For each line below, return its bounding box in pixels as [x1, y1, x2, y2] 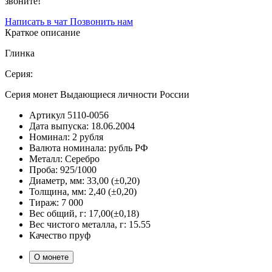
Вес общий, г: [29, 208, 86, 219]
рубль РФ [109, 142, 148, 153]
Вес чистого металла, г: [29, 219, 126, 229]
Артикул [29, 109, 65, 120]
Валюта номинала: [29, 142, 106, 153]
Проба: [29, 164, 58, 175]
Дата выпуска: [29, 120, 89, 131]
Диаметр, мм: [29, 175, 84, 186]
